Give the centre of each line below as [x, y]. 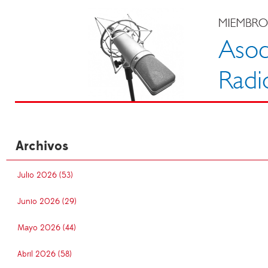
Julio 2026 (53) [45, 176]
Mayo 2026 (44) [47, 228]
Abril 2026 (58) [45, 255]
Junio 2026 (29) [47, 202]
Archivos [42, 147]
